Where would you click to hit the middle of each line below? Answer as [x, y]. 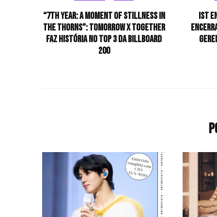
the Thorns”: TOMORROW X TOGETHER [104, 28]
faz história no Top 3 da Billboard [104, 39]
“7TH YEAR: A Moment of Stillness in [104, 16]
